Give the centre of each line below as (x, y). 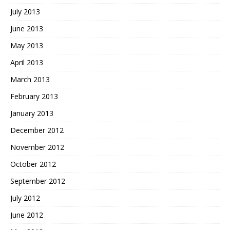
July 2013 (25, 12)
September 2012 (38, 181)
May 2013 (27, 46)
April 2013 (27, 63)
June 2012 (27, 215)
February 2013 (34, 97)
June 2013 (27, 29)
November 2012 (37, 147)
